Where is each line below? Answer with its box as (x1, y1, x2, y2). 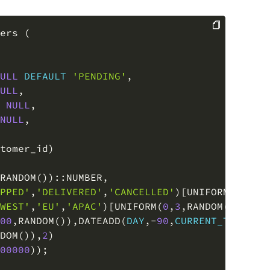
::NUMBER (54, 155, 102, 168)
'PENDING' (72, 54, 127, 66)
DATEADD (78, 198, 121, 211)
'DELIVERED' (36, 169, 102, 182)
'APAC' (66, 184, 102, 196)
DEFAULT (24, 54, 66, 66)
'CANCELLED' (108, 169, 175, 182)
